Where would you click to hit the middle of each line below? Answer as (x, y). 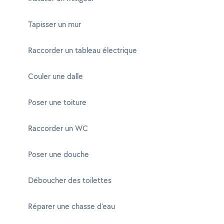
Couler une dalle (55, 76)
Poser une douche (58, 154)
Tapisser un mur (54, 24)
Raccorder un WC (58, 128)
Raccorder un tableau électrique (82, 50)
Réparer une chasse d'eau (71, 206)
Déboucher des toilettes (70, 180)
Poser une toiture (57, 102)
